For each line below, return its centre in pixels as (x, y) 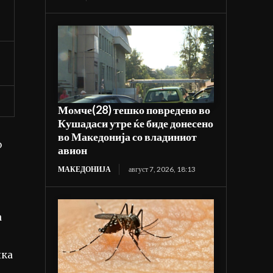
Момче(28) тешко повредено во (134, 110)
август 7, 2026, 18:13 (162, 169)
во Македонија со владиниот (128, 137)
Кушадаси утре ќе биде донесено (136, 123)
